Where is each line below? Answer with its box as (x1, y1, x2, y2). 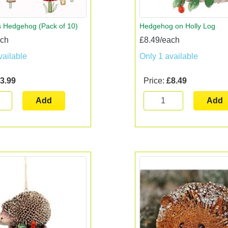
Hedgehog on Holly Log (139, 21, 215, 30)
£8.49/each (139, 35, 180, 44)
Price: (143, 76, 166, 85)
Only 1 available (139, 51, 198, 61)
